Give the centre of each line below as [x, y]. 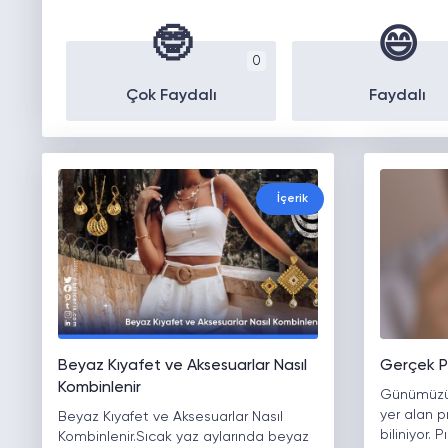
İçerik [293, 199]
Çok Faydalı [171, 96]
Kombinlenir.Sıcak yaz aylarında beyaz [183, 437]
